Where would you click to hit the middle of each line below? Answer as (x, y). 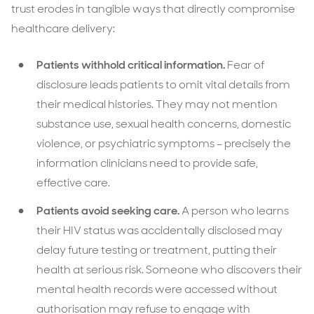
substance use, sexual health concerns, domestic (164, 124)
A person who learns (235, 211)
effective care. (73, 183)
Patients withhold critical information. (132, 65)
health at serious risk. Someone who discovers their (169, 269)
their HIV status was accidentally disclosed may (159, 230)
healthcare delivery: (63, 28)
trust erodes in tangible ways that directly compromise (153, 9)
